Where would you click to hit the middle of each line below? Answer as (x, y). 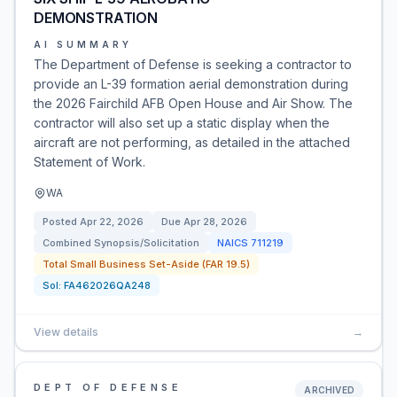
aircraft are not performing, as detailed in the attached (192, 142)
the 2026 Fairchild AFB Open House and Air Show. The (193, 103)
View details (66, 332)
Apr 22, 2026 (112, 222)
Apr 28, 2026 (215, 222)
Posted (61, 222)
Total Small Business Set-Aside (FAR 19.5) (146, 264)
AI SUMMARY (83, 44)
